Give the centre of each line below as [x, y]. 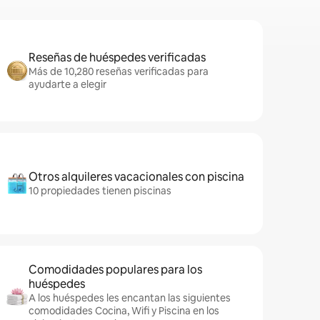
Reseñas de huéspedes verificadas [117, 57]
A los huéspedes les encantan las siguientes [130, 298]
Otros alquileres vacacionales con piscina [136, 177]
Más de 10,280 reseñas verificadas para [119, 71]
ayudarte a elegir [67, 84]
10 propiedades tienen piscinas [100, 191]
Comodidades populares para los [115, 270]
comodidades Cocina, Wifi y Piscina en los [124, 311]
